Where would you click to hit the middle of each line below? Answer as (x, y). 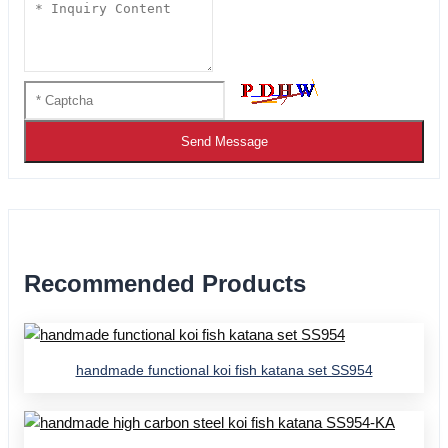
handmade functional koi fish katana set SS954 (224, 370)
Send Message (224, 142)
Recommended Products (165, 284)
